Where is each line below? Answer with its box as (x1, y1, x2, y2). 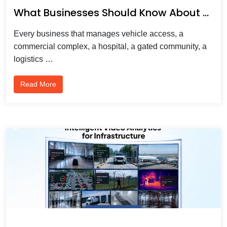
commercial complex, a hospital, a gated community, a (14, 42, 207, 51)
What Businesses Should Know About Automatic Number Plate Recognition (203, 5, 209, 20)
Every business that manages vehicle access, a (14, 29, 183, 38)
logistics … (14, 54, 53, 63)
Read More (20, 80, 56, 88)
